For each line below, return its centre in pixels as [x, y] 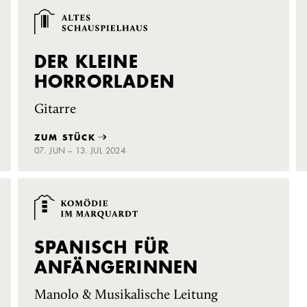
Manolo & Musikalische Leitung [126, 295]
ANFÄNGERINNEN [116, 267]
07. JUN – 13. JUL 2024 [79, 151]
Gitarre [55, 109]
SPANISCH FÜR [102, 247]
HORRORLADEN [104, 81]
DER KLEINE [86, 61]
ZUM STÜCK [65, 137]
